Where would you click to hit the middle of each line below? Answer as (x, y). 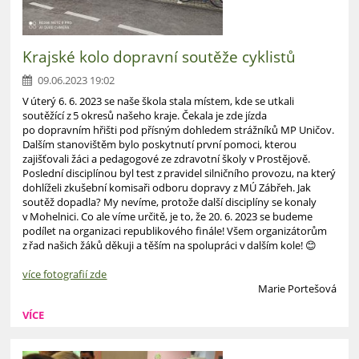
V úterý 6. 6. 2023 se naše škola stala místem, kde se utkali (159, 101)
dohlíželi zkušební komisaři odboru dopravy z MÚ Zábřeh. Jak (167, 188)
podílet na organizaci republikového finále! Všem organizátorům (175, 231)
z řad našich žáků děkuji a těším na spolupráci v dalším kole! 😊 (171, 246)
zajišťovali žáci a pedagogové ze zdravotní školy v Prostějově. (167, 159)
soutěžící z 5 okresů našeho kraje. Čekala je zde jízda (145, 116)
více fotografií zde (65, 274)
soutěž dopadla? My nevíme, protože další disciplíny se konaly (170, 202)
